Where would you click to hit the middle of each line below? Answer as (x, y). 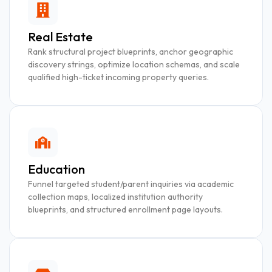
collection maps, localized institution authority (115, 196)
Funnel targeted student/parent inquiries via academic (131, 184)
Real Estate (60, 36)
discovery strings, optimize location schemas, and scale (134, 64)
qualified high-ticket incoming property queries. (118, 77)
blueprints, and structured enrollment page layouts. (125, 209)
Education (56, 169)
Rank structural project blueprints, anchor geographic (131, 51)
